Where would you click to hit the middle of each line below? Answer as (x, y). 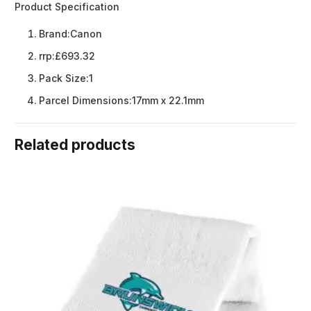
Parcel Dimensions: (85, 101)
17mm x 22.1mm (171, 101)
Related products (75, 145)
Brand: (54, 34)
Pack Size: (64, 78)
